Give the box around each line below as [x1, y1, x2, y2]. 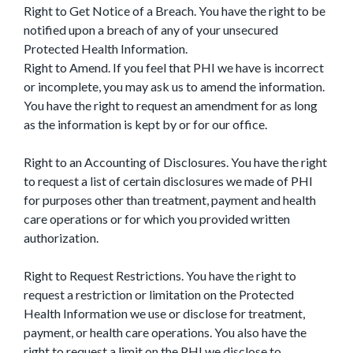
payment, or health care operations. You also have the [24, 325, 307, 340]
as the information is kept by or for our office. [24, 117, 267, 132]
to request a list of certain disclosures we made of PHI [24, 173, 313, 188]
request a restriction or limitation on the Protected [24, 287, 294, 302]
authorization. [24, 230, 98, 245]
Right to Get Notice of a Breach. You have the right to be [24, 3, 325, 18]
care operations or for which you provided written [24, 211, 290, 226]
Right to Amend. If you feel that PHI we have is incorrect [24, 60, 324, 75]
